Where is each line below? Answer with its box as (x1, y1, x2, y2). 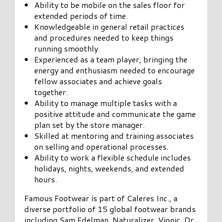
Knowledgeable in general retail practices (34, 20, 185, 32)
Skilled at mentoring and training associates (34, 129, 194, 141)
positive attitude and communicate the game (34, 108, 196, 119)
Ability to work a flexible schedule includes (34, 151, 191, 163)
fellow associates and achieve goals (34, 75, 163, 87)
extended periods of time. (34, 9, 128, 21)
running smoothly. (34, 42, 101, 54)
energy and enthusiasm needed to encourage (34, 64, 195, 76)
